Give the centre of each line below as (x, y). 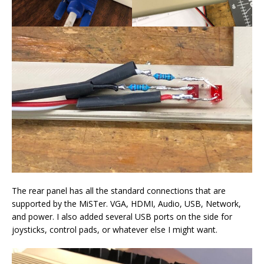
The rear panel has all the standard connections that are (119, 190)
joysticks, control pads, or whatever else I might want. (115, 229)
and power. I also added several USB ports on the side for (122, 216)
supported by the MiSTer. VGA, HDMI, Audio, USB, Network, (126, 203)
